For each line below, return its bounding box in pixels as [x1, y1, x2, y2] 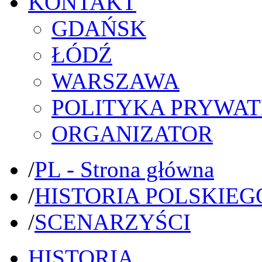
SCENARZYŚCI [35, 209, 191, 235]
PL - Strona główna [35, 156, 214, 182]
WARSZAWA [51, 68, 180, 94]
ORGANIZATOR [51, 120, 213, 146]
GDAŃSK [51, 15, 146, 41]
